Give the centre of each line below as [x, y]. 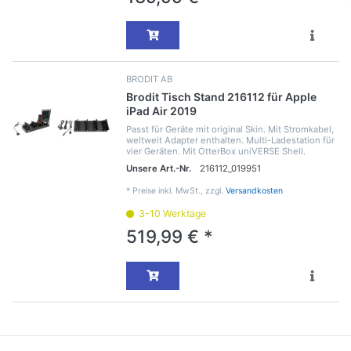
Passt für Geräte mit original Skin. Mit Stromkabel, [230, 130]
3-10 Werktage [172, 214]
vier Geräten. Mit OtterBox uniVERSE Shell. [215, 152]
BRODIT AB [149, 80]
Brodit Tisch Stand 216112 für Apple [221, 97]
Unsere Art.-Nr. [158, 169]
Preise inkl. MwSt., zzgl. [179, 191]
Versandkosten [254, 191]
